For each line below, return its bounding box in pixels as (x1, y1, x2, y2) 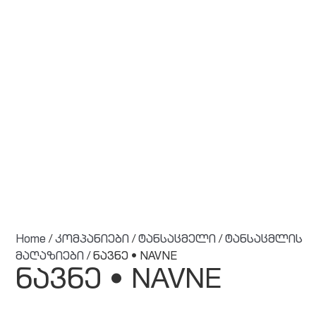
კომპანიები (55, 235, 130, 246)
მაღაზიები (16, 252, 85, 263)
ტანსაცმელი (138, 235, 217, 246)
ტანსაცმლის (225, 235, 303, 246)
